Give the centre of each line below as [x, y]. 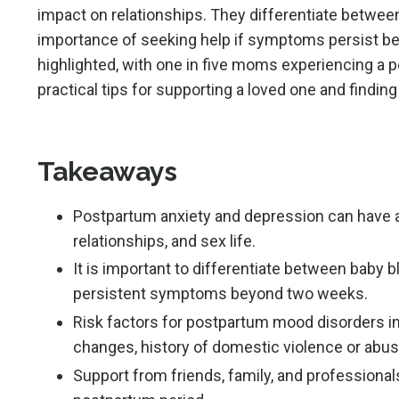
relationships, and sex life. [164, 240]
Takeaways [107, 171]
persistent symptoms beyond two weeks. [220, 294]
